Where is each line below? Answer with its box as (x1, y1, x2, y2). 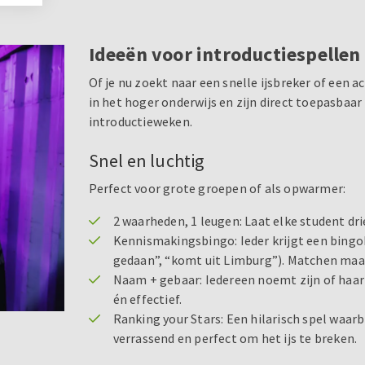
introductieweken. (88, 112, 192, 130)
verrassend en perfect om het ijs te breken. (112, 329, 358, 346)
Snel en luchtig (88, 148, 204, 172)
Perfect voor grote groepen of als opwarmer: (88, 179, 346, 196)
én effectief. (112, 290, 182, 307)
